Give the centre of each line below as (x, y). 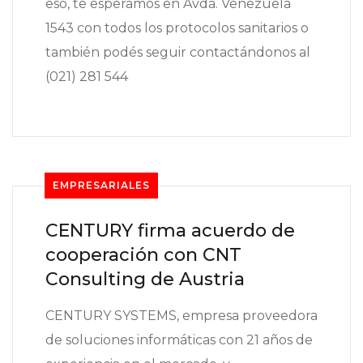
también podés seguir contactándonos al (178, 53)
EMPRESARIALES (101, 186)
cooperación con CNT (143, 255)
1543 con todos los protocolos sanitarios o (177, 28)
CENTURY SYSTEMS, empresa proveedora (181, 316)
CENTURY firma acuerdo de (170, 231)
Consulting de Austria (145, 280)
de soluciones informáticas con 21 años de (179, 340)
